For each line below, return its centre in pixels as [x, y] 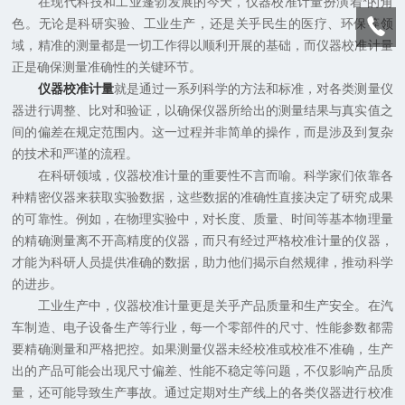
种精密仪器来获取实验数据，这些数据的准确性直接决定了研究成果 [202, 198]
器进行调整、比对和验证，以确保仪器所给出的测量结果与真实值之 [202, 111]
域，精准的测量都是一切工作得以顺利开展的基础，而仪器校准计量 [202, 46]
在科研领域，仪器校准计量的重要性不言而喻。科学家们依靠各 [202, 176]
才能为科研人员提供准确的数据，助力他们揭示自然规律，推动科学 [202, 263]
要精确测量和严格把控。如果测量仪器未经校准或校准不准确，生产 [202, 349]
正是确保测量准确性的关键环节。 [107, 67]
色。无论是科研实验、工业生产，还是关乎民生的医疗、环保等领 [202, 24]
